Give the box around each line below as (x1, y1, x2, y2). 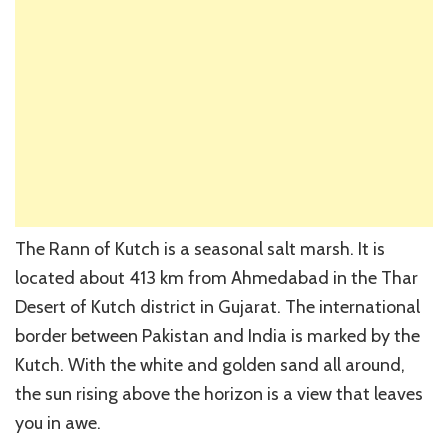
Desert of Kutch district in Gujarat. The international (15, 296, 420, 319)
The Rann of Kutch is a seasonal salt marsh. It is (15, 238, 385, 261)
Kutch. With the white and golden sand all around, (15, 354, 405, 377)
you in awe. (15, 412, 101, 435)
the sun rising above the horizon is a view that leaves (15, 383, 423, 406)
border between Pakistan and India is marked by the (15, 325, 420, 348)
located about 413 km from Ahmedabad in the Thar (15, 267, 418, 290)
